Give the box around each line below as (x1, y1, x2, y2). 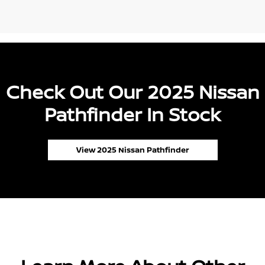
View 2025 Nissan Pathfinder (76, 144, 189, 156)
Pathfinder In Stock (44, 101, 221, 128)
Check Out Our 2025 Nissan (5, 79, 260, 105)
